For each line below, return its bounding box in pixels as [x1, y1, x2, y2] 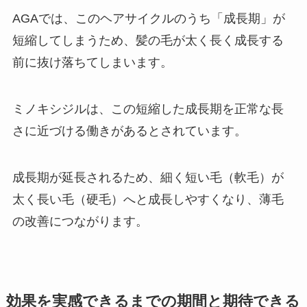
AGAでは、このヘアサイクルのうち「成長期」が [12, 12, 285, 26]
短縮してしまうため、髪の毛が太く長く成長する [12, 34, 284, 48]
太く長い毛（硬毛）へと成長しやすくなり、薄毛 [12, 193, 284, 207]
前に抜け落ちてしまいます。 [12, 56, 173, 70]
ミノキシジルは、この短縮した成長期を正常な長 [12, 102, 284, 116]
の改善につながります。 [12, 214, 148, 229]
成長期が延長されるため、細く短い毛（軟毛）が [12, 171, 284, 185]
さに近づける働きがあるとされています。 [12, 124, 247, 138]
